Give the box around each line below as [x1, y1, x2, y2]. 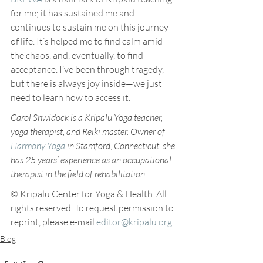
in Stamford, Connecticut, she [65, 140, 177, 151]
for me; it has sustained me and [11, 7, 136, 19]
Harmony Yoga [11, 140, 65, 151]
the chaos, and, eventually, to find [11, 49, 145, 61]
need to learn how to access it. [11, 92, 130, 103]
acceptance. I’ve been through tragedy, [11, 63, 166, 75]
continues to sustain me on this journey [11, 21, 170, 33]
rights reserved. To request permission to [11, 202, 176, 214]
